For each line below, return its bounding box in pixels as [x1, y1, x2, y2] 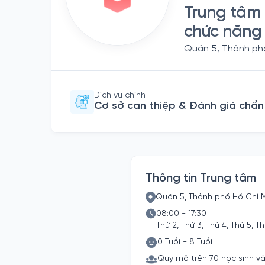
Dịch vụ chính [94, 91, 146, 100]
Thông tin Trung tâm [146, 172, 256, 185]
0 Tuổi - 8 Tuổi [157, 238, 212, 247]
